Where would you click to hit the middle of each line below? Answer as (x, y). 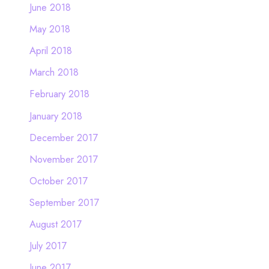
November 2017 (63, 159)
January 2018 (56, 116)
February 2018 (59, 94)
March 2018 (54, 72)
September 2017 (64, 202)
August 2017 (55, 224)
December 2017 (63, 137)
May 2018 (50, 29)
